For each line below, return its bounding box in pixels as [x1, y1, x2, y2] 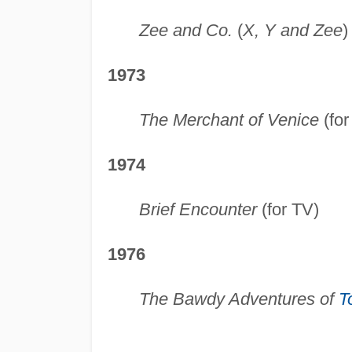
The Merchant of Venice [138, 110, 319, 130]
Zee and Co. [138, 20, 233, 41]
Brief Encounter [138, 200, 257, 220]
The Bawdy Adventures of [138, 289, 339, 310]
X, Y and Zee [242, 20, 343, 41]
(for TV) [256, 200, 319, 220]
